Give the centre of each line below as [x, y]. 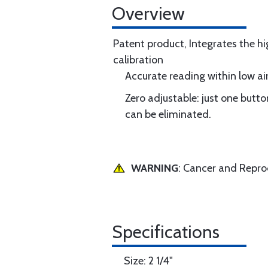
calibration [138, 60]
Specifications [166, 232]
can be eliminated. [168, 114]
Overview [148, 13]
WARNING [155, 168]
